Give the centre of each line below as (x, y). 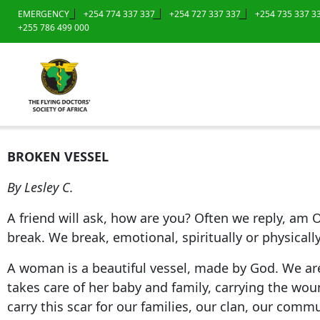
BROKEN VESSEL (58, 156)
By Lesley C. (40, 187)
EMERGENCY (44, 14)
